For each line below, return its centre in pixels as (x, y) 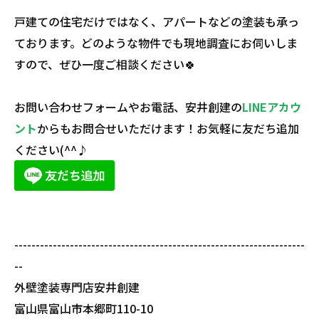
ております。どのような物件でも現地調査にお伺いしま (156, 42)
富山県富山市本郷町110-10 (84, 309)
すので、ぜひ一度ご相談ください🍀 (105, 64)
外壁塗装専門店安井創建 (77, 287)
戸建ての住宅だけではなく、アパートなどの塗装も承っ (157, 21)
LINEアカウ (272, 106)
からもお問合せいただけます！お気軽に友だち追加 (168, 128)
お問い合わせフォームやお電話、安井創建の (128, 106)
